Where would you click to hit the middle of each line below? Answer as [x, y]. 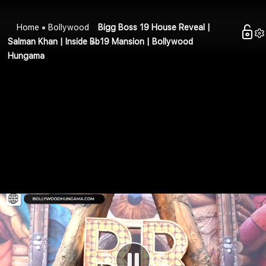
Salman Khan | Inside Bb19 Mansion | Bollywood [101, 42]
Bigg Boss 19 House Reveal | [154, 28]
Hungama [26, 56]
